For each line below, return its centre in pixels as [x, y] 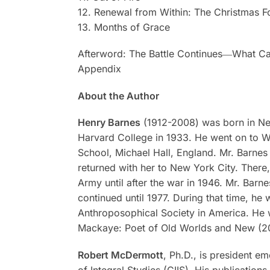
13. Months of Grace [124, 27]
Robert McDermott [120, 255]
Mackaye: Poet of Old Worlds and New [166, 228]
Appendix [99, 69]
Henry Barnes [109, 123]
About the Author [118, 96]
